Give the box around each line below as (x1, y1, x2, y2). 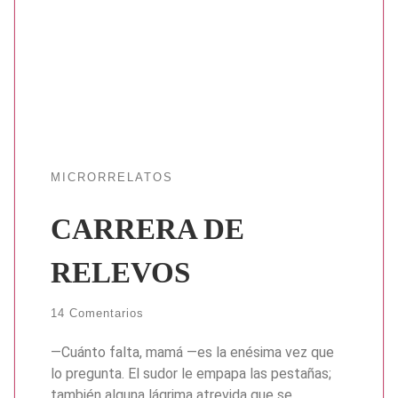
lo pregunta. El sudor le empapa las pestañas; (51, 365, 331, 383)
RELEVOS (51, 255, 190, 289)
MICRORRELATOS (51, 171, 173, 185)
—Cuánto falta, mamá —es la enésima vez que (51, 344, 334, 362)
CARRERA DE (51, 211, 244, 245)
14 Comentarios (51, 306, 144, 321)
